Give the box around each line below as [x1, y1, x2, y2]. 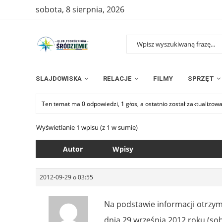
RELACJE [103, 74, 132, 82]
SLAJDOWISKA [36, 74, 82, 82]
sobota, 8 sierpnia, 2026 [36, 4, 124, 15]
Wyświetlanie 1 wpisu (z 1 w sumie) [36, 122, 138, 132]
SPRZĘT [188, 74, 214, 82]
